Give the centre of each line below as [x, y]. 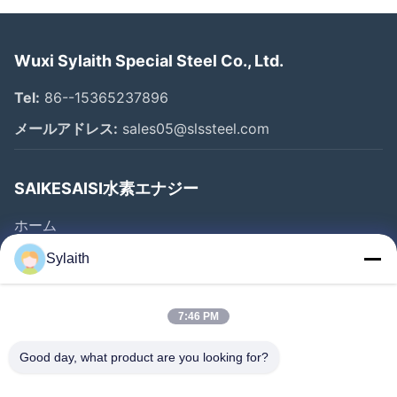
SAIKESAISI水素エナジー [106, 188]
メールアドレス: [66, 128]
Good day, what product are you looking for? [144, 357]
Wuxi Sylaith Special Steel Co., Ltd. [149, 61]
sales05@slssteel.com [194, 128]
